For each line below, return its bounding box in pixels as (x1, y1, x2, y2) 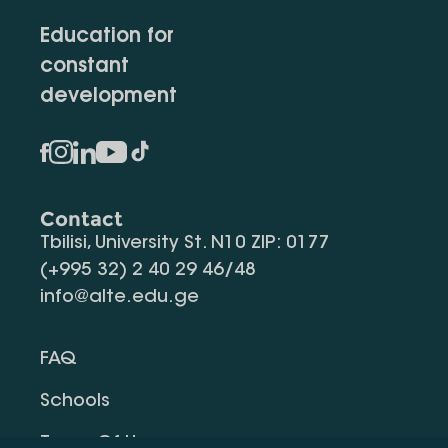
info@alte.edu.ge (40, 289, 199, 307)
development (40, 87, 177, 107)
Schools (40, 393, 110, 411)
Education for (40, 27, 174, 47)
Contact (40, 207, 123, 231)
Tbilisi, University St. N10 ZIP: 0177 (40, 235, 330, 253)
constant (40, 57, 129, 77)
